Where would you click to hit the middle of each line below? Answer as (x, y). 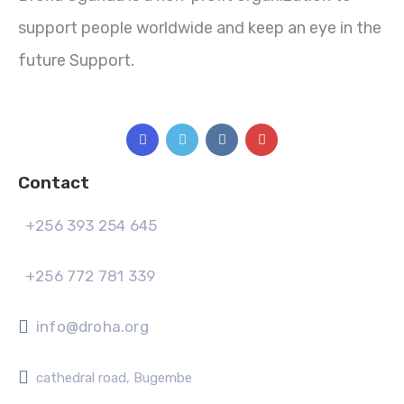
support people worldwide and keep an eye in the (200, 28)
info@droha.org (92, 326)
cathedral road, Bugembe (114, 378)
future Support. (76, 60)
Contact (54, 183)
